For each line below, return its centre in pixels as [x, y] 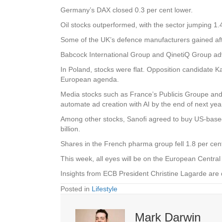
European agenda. [90, 79]
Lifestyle [105, 189]
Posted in [76, 189]
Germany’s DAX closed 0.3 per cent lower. [127, 10]
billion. [70, 129]
